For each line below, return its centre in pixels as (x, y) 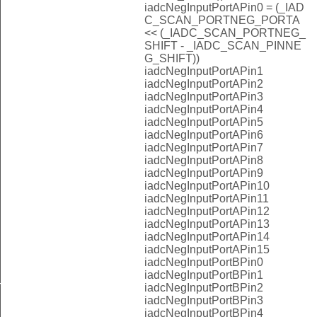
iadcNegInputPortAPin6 (204, 134)
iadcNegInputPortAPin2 (204, 83)
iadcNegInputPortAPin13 (207, 224)
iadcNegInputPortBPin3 (204, 300)
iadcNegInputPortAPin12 (207, 211)
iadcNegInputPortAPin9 (204, 173)
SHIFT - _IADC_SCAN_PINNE (223, 45)
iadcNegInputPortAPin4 (204, 109)
